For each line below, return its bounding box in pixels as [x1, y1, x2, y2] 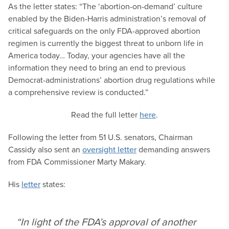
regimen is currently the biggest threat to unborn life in [8, 37, 203, 49]
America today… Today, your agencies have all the [8, 50, 185, 61]
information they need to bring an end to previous [8, 62, 186, 73]
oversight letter [82, 144, 136, 155]
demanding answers [136, 144, 210, 155]
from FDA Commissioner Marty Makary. [8, 156, 146, 167]
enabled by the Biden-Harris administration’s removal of [8, 13, 206, 24]
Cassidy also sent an [8, 144, 82, 155]
